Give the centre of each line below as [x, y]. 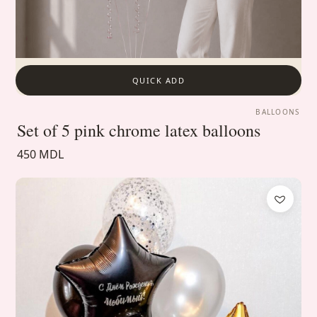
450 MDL [41, 155]
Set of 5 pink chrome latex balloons [139, 131]
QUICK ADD [158, 81]
